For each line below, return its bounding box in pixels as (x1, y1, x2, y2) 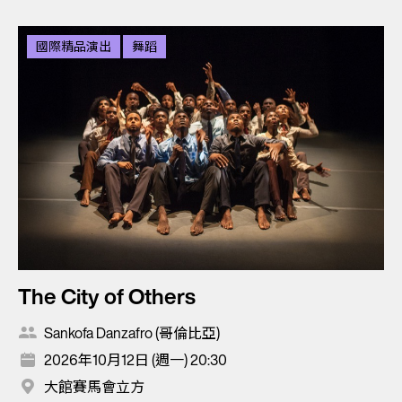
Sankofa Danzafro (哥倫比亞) (44, 322, 220, 345)
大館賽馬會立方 (44, 376, 144, 398)
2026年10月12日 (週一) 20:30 (44, 349, 227, 371)
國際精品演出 (36, 37, 111, 57)
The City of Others (18, 280, 196, 313)
